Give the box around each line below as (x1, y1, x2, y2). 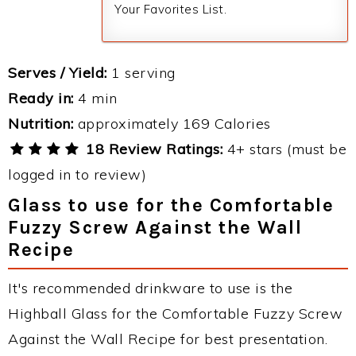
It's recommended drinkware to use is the (8, 279, 292, 297)
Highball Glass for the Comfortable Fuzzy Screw (8, 304, 342, 323)
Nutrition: (8, 114, 73, 133)
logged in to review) (8, 165, 146, 184)
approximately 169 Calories (73, 114, 271, 133)
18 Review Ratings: (81, 140, 223, 158)
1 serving (106, 64, 176, 82)
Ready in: (8, 89, 74, 107)
